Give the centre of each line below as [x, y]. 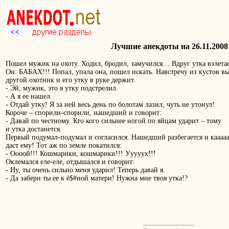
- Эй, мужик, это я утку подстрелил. [62, 88]
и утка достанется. [34, 129]
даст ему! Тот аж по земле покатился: [64, 146]
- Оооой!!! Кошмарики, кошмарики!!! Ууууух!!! [81, 154]
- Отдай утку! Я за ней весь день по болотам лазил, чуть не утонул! [110, 105]
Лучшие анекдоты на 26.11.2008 [169, 46]
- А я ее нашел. [29, 97]
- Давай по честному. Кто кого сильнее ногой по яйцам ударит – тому [113, 121]
